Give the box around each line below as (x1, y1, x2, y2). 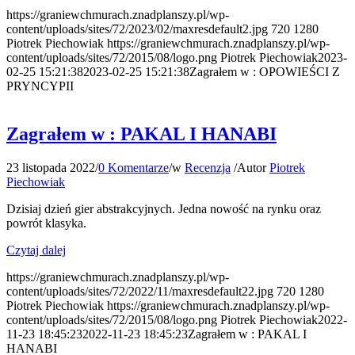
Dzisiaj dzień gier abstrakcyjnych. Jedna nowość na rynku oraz (6, 202, 321, 216)
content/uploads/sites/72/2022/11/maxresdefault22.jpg (6, 284, 273, 299)
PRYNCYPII (6, 79, 74, 94)
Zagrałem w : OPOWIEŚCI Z (189, 65, 340, 79)
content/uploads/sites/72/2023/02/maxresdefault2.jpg (6, 22, 268, 36)
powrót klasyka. (6, 216, 86, 231)
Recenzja (185, 161, 231, 175)
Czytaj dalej (6, 243, 66, 258)
